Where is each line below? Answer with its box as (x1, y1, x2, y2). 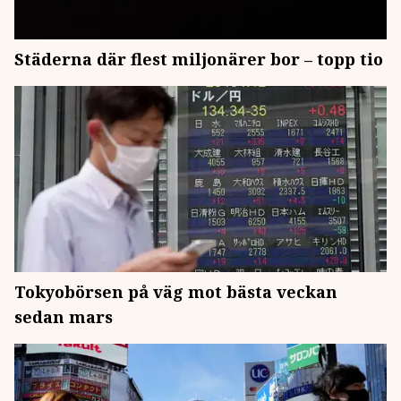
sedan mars (14, 306, 113, 328)
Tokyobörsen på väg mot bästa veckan (14, 281, 337, 303)
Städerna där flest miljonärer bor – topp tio (14, 48, 383, 70)
